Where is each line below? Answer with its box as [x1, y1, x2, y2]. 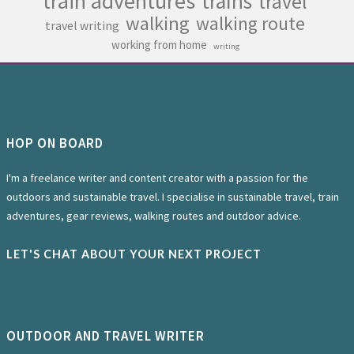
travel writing [45, 17, 119, 34]
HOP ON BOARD [6, 134, 104, 153]
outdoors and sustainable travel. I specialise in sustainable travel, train [6, 190, 339, 205]
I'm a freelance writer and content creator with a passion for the [6, 171, 308, 186]
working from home [111, 37, 207, 53]
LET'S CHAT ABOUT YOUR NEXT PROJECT [6, 247, 262, 262]
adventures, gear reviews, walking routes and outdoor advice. [6, 209, 301, 224]
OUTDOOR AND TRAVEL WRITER [6, 327, 205, 345]
